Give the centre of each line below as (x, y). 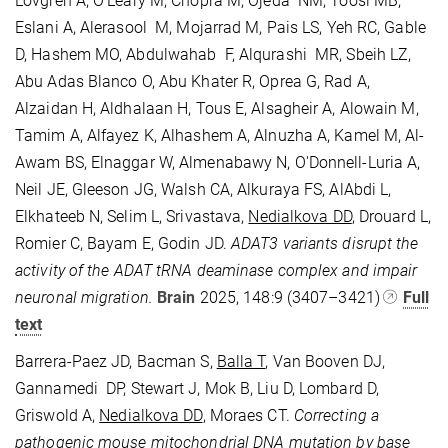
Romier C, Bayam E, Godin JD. (123, 243)
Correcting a (336, 415)
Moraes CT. (251, 415)
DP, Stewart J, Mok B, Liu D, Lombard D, (241, 388)
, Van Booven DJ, (325, 361)
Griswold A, (57, 415)
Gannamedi (56, 388)
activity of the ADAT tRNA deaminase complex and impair (216, 270)
